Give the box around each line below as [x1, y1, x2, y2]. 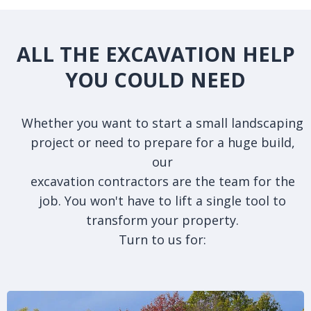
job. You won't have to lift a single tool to [39, 192, 286, 209]
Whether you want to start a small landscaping [22, 114, 303, 131]
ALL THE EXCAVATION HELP [16, 40, 295, 67]
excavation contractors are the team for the [30, 172, 295, 190]
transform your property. [86, 211, 239, 228]
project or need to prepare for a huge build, [30, 133, 295, 151]
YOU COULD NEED [65, 65, 246, 93]
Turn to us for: [119, 230, 206, 248]
